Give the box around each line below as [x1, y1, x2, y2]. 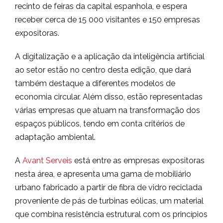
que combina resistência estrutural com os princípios [15, 210, 208, 220]
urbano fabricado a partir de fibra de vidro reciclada [15, 183, 202, 193]
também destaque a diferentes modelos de [15, 79, 175, 89]
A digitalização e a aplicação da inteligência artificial [15, 52, 205, 62]
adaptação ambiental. [15, 132, 96, 142]
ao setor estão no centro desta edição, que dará [15, 65, 191, 75]
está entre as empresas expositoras [72, 156, 205, 166]
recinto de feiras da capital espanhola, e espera [15, 1, 187, 11]
